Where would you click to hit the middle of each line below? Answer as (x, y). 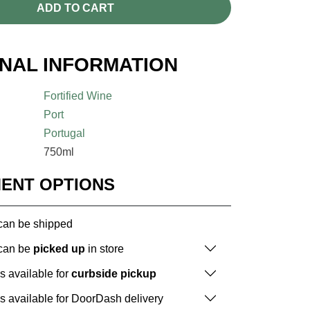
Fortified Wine (78, 96)
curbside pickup (114, 273)
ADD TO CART (75, 8)
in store (104, 248)
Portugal (65, 134)
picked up (59, 248)
